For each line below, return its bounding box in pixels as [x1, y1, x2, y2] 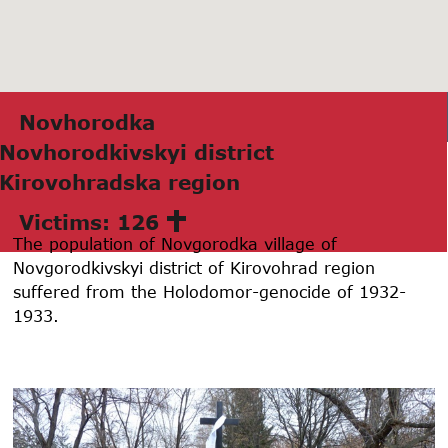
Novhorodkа [19, 109, 155, 134]
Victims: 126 [19, 209, 159, 234]
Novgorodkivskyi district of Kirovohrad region [13, 257, 376, 277]
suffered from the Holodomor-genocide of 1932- [13, 281, 407, 301]
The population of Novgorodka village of [13, 233, 338, 253]
